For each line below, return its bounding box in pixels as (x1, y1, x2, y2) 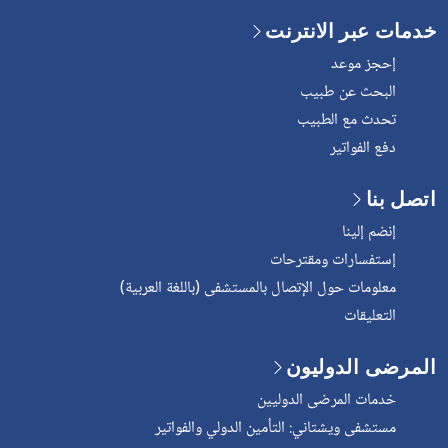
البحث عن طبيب (300, 78, 396, 106)
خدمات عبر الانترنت (265, 17, 436, 43)
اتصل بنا (365, 185, 436, 211)
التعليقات (344, 302, 396, 330)
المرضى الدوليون (286, 353, 436, 379)
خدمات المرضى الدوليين (257, 386, 396, 414)
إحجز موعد (331, 50, 396, 78)
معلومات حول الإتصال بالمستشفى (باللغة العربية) (120, 274, 396, 302)
